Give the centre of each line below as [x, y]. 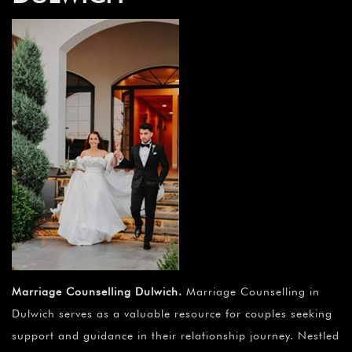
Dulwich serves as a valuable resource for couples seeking [172, 314]
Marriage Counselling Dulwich [95, 292]
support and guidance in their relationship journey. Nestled [176, 336]
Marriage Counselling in [253, 292]
